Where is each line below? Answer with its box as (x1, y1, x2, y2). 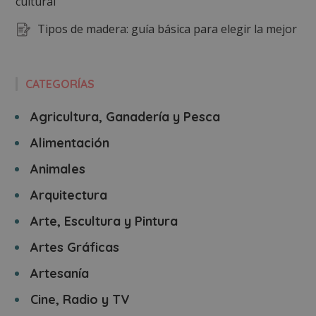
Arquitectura (30, 187, 108, 203)
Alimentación (30, 135, 110, 151)
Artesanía (30, 265, 90, 281)
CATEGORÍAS (25, 77, 95, 91)
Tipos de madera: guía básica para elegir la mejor (37, 21, 298, 37)
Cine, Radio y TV (30, 291, 130, 308)
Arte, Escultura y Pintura (30, 213, 178, 229)
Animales (30, 161, 86, 177)
